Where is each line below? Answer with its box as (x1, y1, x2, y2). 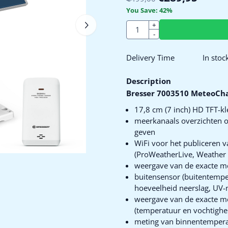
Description (126, 76, 171, 86)
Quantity (125, 20, 156, 31)
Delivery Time (126, 52, 175, 63)
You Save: (126, 6, 159, 15)
